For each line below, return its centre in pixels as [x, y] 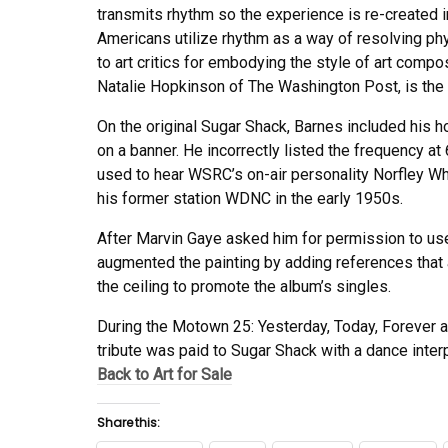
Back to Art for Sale [164, 374]
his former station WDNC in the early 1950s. [250, 198]
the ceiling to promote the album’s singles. [244, 286]
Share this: [128, 422]
